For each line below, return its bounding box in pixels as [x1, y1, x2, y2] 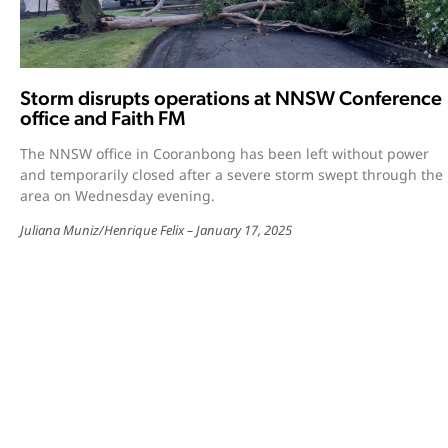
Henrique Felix [104, 220, 184, 239]
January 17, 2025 [196, 220, 292, 239]
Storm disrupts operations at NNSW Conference [20, 85, 442, 110]
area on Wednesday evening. [20, 185, 215, 205]
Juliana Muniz [20, 220, 99, 239]
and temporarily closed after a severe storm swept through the [20, 164, 443, 184]
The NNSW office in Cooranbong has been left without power [20, 143, 429, 163]
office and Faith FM [20, 105, 185, 130]
